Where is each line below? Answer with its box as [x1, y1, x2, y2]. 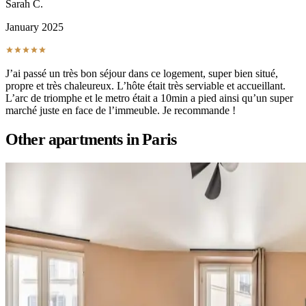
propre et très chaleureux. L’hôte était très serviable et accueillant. [5, 80, 286, 92]
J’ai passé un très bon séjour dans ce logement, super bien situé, [5, 68, 278, 80]
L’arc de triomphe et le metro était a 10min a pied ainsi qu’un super [5, 92, 293, 105]
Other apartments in [5, 130, 143, 149]
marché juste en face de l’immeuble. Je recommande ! [5, 105, 236, 117]
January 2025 [5, 21, 64, 33]
